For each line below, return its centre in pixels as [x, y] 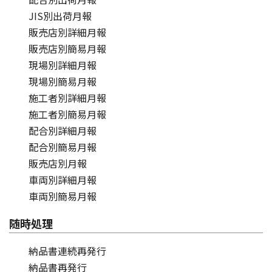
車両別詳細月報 [63, 179]
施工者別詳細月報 [67, 97]
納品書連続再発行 [67, 250]
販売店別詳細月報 [67, 32]
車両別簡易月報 [63, 196]
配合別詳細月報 [63, 130]
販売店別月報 [58, 163]
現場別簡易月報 [63, 81]
